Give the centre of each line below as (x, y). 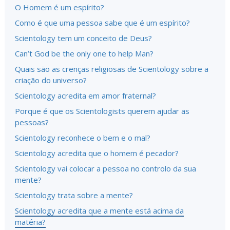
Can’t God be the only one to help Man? (84, 53)
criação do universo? (51, 80)
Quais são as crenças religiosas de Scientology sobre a (112, 69)
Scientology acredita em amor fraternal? (85, 95)
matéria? (30, 222)
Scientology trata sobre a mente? (74, 195)
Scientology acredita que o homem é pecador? (97, 153)
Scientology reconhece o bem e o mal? (83, 137)
